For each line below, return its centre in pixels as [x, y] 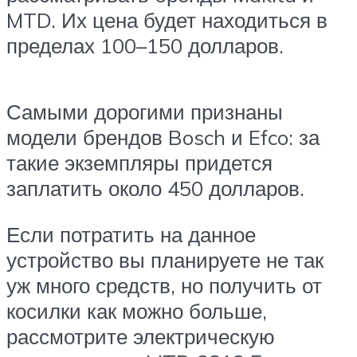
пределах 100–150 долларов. [145, 46]
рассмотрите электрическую [141, 337]
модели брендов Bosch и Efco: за [163, 137]
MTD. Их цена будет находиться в [167, 20]
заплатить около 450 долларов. [155, 188]
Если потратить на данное [131, 235]
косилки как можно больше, [137, 311]
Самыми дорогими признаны [145, 112]
